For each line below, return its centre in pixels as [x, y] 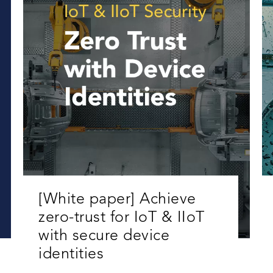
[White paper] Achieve [117, 200]
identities [71, 255]
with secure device [104, 236]
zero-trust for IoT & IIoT [122, 218]
